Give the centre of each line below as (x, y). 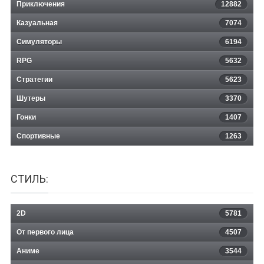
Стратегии (34, 80)
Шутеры (31, 99)
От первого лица (45, 232)
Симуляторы (39, 42)
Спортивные (38, 136)
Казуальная (37, 23)
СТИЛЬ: (29, 179)
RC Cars (132, 27)
